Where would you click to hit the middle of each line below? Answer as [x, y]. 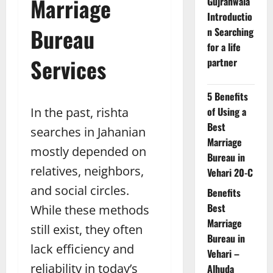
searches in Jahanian [88, 132]
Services [68, 69]
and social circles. [80, 191]
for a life [224, 47]
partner [222, 62]
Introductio [229, 17]
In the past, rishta [80, 113]
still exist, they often [87, 230]
